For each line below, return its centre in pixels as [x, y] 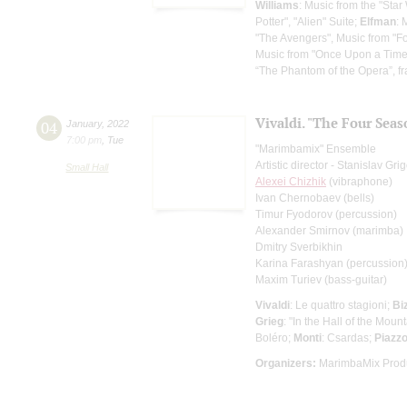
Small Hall [87, 167]
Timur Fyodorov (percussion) [326, 214]
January [84, 123]
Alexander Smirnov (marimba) [329, 230]
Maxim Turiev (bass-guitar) [321, 279]
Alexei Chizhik [291, 181]
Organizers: [286, 363]
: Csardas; [348, 338]
